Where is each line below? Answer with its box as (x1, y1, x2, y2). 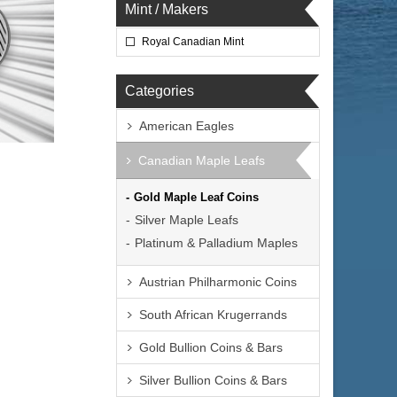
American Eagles (139, 119, 234, 133)
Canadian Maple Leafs (138, 153, 265, 167)
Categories (125, 83, 194, 98)
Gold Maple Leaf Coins (134, 191, 259, 204)
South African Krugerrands (139, 307, 287, 322)
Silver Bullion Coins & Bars (139, 373, 287, 387)
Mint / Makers (125, 2, 208, 17)
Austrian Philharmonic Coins (139, 275, 297, 289)
